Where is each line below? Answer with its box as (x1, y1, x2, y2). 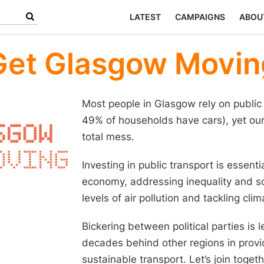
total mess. (81, 131, 134, 143)
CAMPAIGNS (174, 12, 225, 22)
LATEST (129, 12, 161, 22)
